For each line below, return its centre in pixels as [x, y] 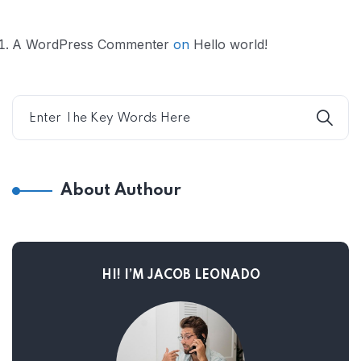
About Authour [121, 191]
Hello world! [230, 44]
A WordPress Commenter [91, 44]
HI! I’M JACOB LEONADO [180, 275]
